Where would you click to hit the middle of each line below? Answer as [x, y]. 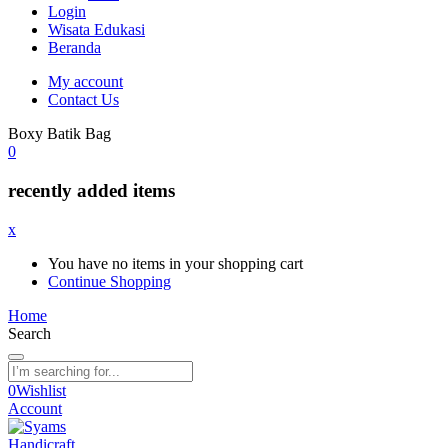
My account [85, 82]
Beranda [74, 48]
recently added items [91, 191]
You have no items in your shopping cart [175, 263]
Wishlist [41, 390]
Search [29, 333]
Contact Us [83, 100]
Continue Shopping [109, 281]
